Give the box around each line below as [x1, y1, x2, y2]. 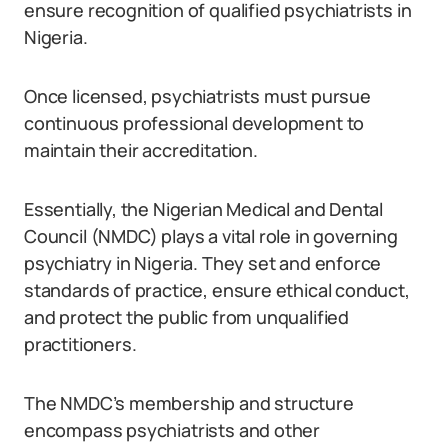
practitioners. [24, 332, 137, 356]
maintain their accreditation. [24, 138, 258, 162]
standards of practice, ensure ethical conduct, [24, 278, 410, 302]
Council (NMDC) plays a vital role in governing [24, 224, 398, 248]
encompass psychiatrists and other [24, 418, 321, 442]
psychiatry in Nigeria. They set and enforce [24, 251, 382, 275]
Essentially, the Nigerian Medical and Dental [24, 197, 384, 221]
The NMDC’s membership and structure [24, 391, 354, 415]
